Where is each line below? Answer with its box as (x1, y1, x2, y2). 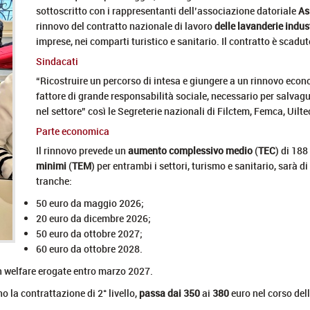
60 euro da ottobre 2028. (36, 241, 143, 255)
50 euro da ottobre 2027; (36, 226, 143, 240)
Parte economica (36, 124, 109, 138)
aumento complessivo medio (128, 143, 253, 157)
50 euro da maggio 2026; (36, 196, 144, 210)
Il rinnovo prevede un (36, 143, 128, 157)
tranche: (36, 174, 72, 188)
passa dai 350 (139, 286, 202, 300)
